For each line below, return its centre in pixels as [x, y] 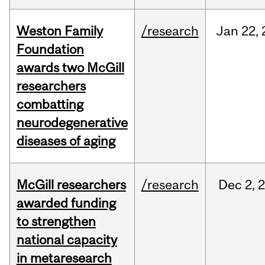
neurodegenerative [72, 123]
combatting [50, 104]
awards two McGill [70, 68]
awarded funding [66, 203]
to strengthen [56, 222]
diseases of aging [66, 141]
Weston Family [59, 31]
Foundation [50, 49]
